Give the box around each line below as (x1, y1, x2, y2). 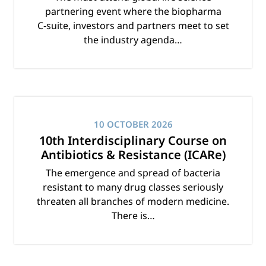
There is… (111, 209, 155, 223)
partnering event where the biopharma (45, 5, 221, 18)
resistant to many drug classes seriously (43, 180, 223, 194)
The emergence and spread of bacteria (46, 166, 220, 180)
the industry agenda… (84, 33, 182, 47)
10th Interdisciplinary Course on (39, 132, 227, 149)
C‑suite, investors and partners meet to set (37, 19, 229, 33)
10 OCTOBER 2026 (93, 118, 173, 131)
